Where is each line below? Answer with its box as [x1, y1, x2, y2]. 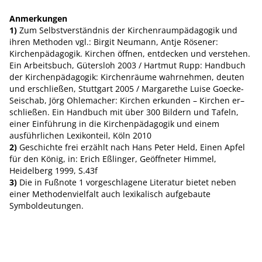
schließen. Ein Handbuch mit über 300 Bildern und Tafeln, [9, 106, 239, 118]
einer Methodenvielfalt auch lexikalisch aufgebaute [9, 188, 211, 199]
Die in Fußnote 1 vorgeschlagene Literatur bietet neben [17, 177, 236, 188]
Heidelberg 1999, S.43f [9, 165, 98, 176]
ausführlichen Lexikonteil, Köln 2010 [9, 130, 151, 141]
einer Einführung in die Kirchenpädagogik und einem [9, 118, 219, 129]
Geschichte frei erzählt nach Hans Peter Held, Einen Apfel [17, 142, 245, 153]
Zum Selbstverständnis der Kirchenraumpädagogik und [17, 25, 237, 36]
